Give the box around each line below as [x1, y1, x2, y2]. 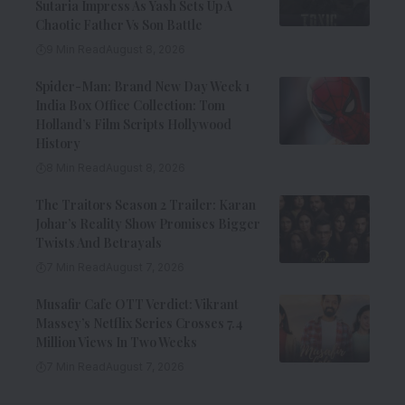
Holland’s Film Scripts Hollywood [35, 116, 231, 134]
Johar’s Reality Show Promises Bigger [35, 215, 260, 233]
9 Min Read [46, 42, 106, 57]
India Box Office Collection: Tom [35, 97, 225, 115]
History [35, 135, 80, 153]
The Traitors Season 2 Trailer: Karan [35, 196, 256, 214]
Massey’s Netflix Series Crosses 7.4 [35, 315, 243, 333]
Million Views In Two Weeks [35, 334, 197, 352]
